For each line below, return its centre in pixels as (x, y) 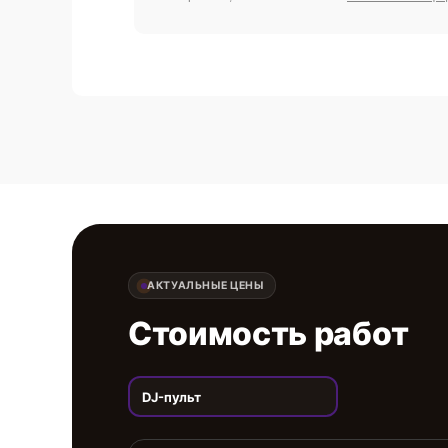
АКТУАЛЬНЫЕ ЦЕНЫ (205, 285)
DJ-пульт (171, 396)
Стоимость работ (268, 333)
